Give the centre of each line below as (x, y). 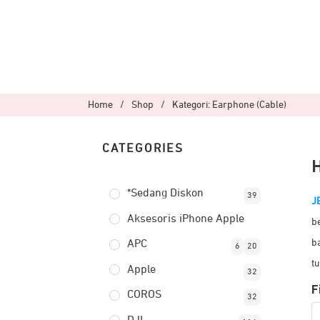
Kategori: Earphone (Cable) (229, 105)
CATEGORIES (143, 149)
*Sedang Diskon (165, 194)
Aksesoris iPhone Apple (185, 219)
